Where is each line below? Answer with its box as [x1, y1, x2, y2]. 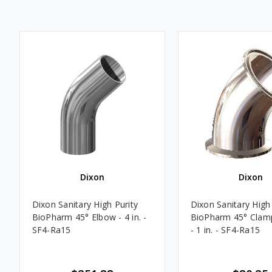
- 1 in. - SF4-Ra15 [190, 223, 260, 236]
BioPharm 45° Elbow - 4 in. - [32, 211, 147, 223]
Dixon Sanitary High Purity [32, 198, 138, 210]
